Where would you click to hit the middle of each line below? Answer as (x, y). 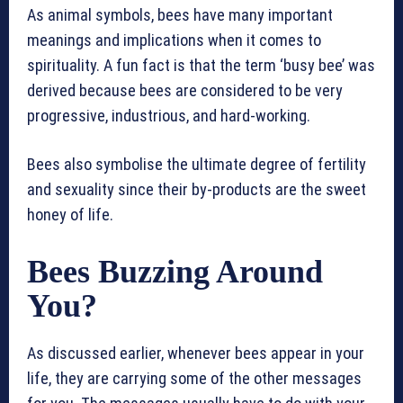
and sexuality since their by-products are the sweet (197, 190)
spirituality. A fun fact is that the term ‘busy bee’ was (201, 66)
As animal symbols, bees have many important (180, 15)
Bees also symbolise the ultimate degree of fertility (197, 165)
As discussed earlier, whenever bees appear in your (196, 354)
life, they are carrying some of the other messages (194, 379)
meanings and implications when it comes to (174, 40)
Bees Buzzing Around (175, 272)
